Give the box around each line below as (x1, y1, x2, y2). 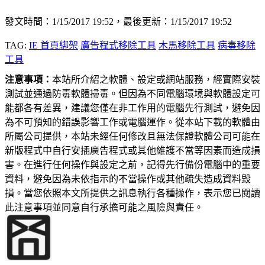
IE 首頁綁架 (29, 40, 78, 51)
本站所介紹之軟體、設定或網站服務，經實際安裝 (52, 75, 260, 85)
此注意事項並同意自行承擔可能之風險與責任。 (5, 202, 203, 213)
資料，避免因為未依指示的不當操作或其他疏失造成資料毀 (5, 174, 251, 185)
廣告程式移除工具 (80, 40, 156, 51)
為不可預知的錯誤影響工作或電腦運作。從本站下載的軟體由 (5, 117, 260, 128)
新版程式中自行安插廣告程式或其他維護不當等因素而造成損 (5, 146, 260, 156)
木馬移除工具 (159, 40, 215, 51)
